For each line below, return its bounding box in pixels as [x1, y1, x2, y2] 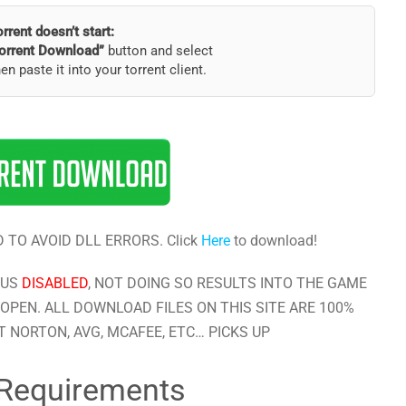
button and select [103, 43, 213, 60]
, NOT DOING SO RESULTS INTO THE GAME [87, 275, 367, 293]
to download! [229, 232, 317, 250]
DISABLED [21, 275, 88, 293]
